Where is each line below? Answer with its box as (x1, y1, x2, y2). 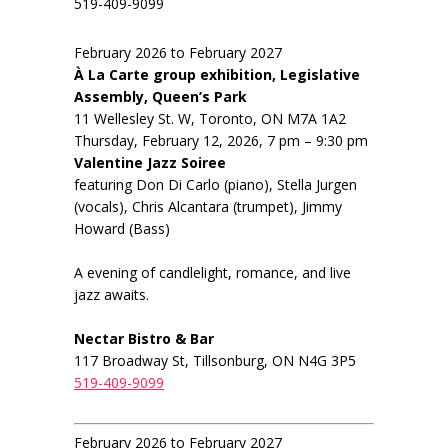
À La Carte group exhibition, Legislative (74, 65, 360, 85)
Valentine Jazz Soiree (74, 153, 226, 173)
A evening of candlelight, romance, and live (74, 263, 351, 283)
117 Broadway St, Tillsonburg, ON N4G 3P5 (74, 351, 356, 371)
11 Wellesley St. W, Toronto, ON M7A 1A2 (74, 109, 346, 129)
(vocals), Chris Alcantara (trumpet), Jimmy (74, 197, 342, 217)
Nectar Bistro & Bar (74, 329, 214, 349)
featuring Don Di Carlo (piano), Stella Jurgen (74, 175, 357, 195)
